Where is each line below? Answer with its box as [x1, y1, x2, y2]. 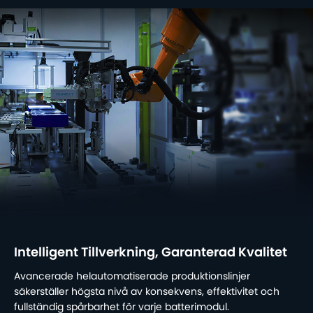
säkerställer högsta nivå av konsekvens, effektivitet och [14, 286, 279, 297]
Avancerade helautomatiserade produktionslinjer [14, 271, 250, 282]
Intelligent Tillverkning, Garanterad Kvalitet [14, 246, 287, 259]
